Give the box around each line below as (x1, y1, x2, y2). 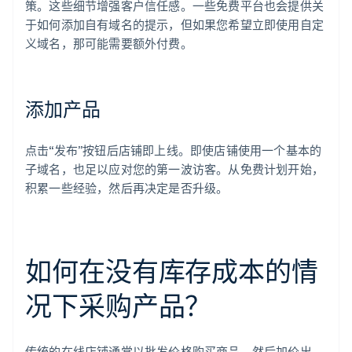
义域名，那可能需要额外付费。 (25, 35, 192, 52)
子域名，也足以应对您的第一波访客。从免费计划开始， (25, 161, 324, 178)
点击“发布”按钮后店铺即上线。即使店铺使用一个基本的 (25, 142, 322, 159)
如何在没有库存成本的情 (25, 254, 318, 288)
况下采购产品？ (25, 288, 212, 323)
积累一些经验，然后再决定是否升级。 (25, 180, 229, 196)
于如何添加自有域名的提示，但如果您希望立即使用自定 (25, 16, 324, 33)
